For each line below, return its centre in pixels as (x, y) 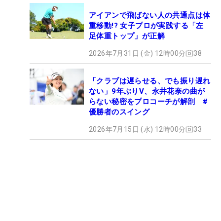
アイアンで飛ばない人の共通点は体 (150, 15)
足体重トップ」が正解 (127, 36)
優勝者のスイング (119, 112)
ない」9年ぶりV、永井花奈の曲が (147, 91)
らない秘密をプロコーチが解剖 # (148, 101)
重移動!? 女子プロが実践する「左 (146, 25)
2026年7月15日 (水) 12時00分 (137, 129)
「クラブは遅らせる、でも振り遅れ (150, 81)
